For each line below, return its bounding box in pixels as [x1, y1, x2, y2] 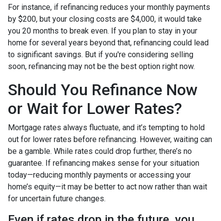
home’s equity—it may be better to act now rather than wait [8, 182, 207, 192]
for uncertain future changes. [8, 194, 106, 204]
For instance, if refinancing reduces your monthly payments [8, 2, 210, 12]
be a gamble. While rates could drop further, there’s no [8, 147, 192, 156]
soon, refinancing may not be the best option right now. [8, 62, 195, 72]
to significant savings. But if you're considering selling [8, 50, 193, 60]
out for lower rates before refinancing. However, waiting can [8, 135, 212, 145]
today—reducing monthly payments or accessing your [8, 170, 191, 180]
